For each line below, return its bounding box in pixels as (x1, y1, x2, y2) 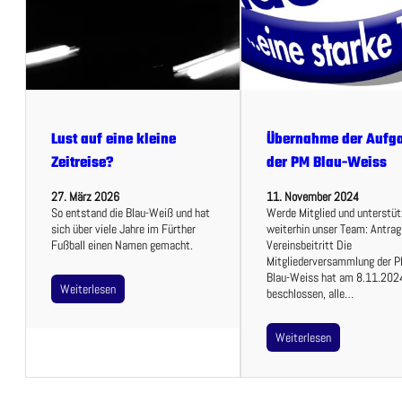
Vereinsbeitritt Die (267, 236, 353, 253)
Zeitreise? (51, 152, 113, 176)
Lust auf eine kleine (51, 128, 176, 153)
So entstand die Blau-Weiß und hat (51, 204, 210, 221)
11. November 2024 (267, 188, 360, 205)
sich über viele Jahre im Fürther (51, 220, 196, 237)
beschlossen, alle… (267, 284, 354, 301)
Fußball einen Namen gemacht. (51, 236, 193, 253)
